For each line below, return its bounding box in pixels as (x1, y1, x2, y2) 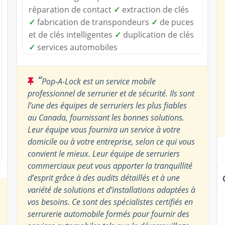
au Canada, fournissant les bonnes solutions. (27, 111, 184, 123)
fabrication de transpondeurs (35, 16, 151, 28)
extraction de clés (120, 4, 189, 15)
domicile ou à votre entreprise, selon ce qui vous (27, 136, 195, 147)
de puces (157, 16, 194, 28)
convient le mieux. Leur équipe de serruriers (27, 148, 180, 159)
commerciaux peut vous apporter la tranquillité (27, 160, 192, 171)
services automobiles (35, 41, 118, 53)
